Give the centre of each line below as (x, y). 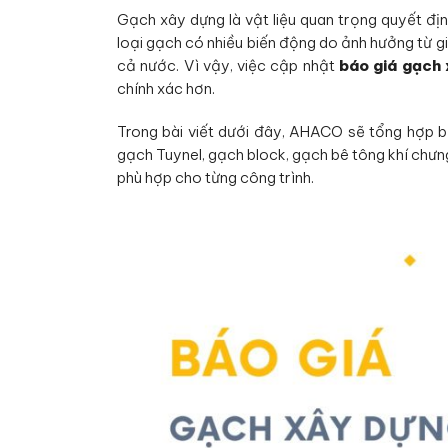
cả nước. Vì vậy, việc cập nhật (228, 66)
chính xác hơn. (166, 89)
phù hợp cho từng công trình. (215, 177)
